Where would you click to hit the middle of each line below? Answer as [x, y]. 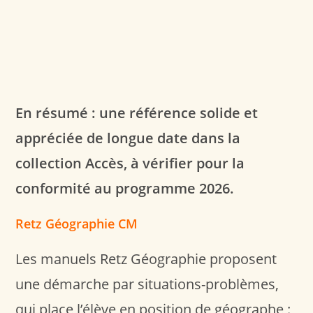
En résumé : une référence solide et [137, 112]
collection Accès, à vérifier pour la [130, 163]
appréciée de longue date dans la [128, 138]
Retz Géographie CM [77, 223]
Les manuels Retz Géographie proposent [146, 259]
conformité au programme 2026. [125, 188]
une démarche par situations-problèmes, [147, 284]
